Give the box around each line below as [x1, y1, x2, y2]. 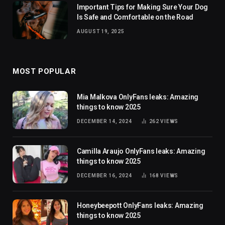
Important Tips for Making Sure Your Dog [77, 3, 208, 11]
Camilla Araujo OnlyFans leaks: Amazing [77, 147, 205, 155]
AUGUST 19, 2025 [77, 28, 125, 34]
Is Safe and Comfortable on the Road [77, 13, 194, 21]
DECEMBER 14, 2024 [77, 118, 132, 124]
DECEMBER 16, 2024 [77, 172, 132, 178]
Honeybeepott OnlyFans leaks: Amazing [77, 201, 203, 209]
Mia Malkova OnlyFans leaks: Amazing [77, 92, 199, 101]
